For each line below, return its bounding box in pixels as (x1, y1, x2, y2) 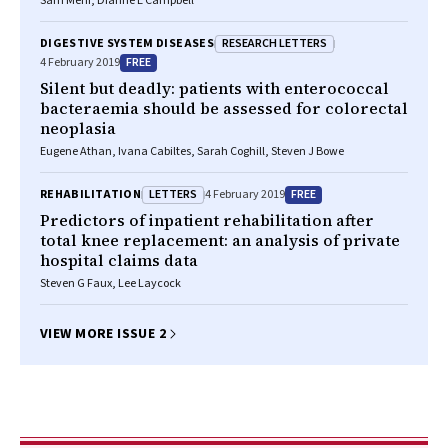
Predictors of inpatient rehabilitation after (40, 209, 374, 231)
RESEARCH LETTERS (222, 34, 327, 52)
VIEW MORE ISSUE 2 (40, 324, 167, 344)
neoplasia (40, 117, 116, 139)
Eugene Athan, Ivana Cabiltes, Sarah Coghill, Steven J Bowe (40, 143, 344, 160)
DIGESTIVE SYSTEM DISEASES (40, 35, 214, 52)
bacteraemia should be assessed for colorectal (40, 97, 408, 119)
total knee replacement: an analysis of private (40, 229, 400, 251)
